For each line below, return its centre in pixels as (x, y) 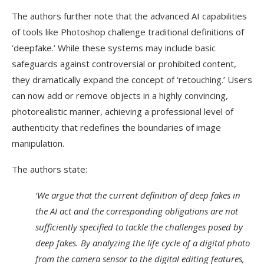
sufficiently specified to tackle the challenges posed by (139, 227)
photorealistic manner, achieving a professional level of (123, 111)
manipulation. (38, 143)
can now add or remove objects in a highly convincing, (120, 95)
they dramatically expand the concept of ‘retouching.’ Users (132, 80)
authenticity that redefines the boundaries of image (116, 127)
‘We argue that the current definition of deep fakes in (138, 195)
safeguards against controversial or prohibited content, (124, 64)
